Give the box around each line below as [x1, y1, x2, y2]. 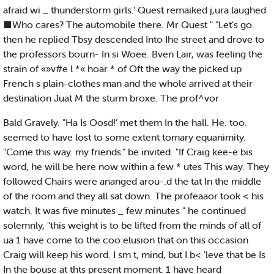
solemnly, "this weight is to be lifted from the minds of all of [3, 219, 261, 232]
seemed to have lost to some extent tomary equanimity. [3, 131, 246, 144]
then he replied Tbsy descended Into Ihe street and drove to [3, 33, 264, 46]
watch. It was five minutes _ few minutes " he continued [3, 204, 246, 217]
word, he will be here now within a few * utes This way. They [3, 160, 269, 173]
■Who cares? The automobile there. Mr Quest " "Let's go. [3, 18, 254, 31]
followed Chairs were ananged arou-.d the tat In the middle [3, 175, 261, 188]
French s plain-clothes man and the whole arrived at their [3, 77, 253, 90]
